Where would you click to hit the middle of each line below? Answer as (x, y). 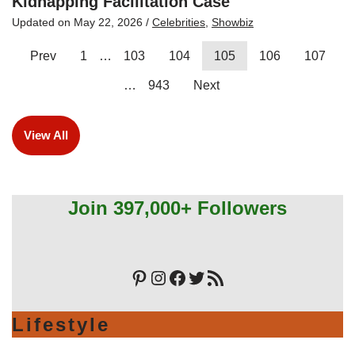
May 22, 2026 (108, 22)
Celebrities (179, 22)
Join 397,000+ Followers (177, 208)
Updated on (43, 22)
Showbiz (233, 22)
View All (46, 135)
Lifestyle (61, 324)
